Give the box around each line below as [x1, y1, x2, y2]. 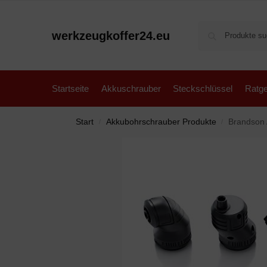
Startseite [52, 83, 89, 94]
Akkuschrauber [101, 83, 161, 94]
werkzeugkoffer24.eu [52, 29, 170, 42]
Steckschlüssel [173, 83, 232, 94]
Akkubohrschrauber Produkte [105, 117, 216, 126]
